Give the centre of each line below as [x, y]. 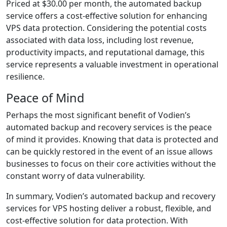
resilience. [25, 77]
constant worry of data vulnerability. [75, 176]
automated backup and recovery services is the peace [109, 127]
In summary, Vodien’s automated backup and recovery [111, 196]
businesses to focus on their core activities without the [111, 164]
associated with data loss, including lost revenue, [100, 40]
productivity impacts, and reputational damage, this [105, 52]
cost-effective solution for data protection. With [97, 220]
